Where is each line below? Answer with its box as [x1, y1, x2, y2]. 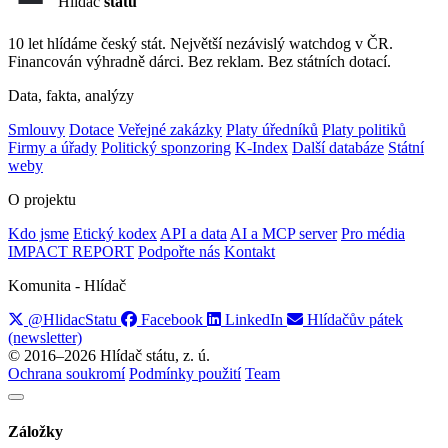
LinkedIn [221, 311, 287, 329]
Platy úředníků [226, 121, 318, 139]
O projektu [8, 191, 76, 209]
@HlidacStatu [24, 311, 121, 329]
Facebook [137, 311, 207, 329]
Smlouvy [8, 121, 65, 139]
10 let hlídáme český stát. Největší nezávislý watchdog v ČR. [8, 35, 393, 53]
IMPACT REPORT [8, 243, 134, 261]
